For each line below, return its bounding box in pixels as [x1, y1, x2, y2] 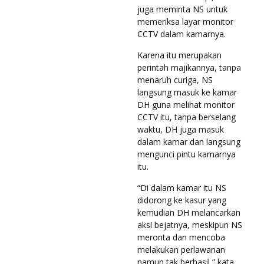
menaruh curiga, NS [137, 74, 213, 85]
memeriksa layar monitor [137, 15, 233, 27]
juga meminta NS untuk [137, 3, 227, 15]
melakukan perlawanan [137, 243, 225, 255]
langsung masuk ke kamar [137, 86, 237, 98]
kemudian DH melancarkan [137, 206, 240, 218]
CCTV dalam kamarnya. [137, 28, 226, 39]
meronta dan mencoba [137, 231, 225, 243]
